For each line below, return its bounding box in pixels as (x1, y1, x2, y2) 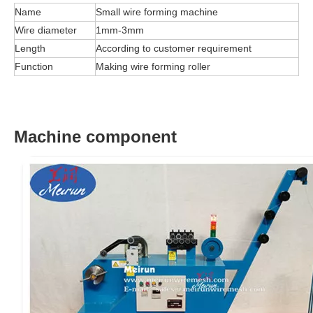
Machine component (14, 126, 182, 146)
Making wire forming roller (96, 60, 213, 72)
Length (15, 42, 45, 54)
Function (15, 60, 53, 72)
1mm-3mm (96, 24, 144, 36)
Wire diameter (15, 24, 77, 36)
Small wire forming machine (96, 6, 218, 17)
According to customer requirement (96, 42, 252, 54)
